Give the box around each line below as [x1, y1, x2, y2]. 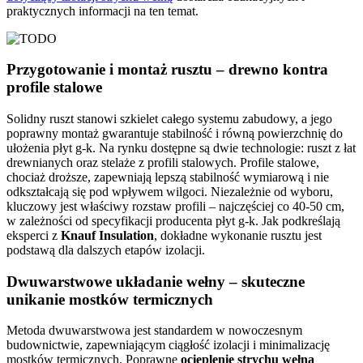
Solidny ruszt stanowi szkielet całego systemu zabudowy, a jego [6, 112, 332, 126]
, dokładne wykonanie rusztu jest [154, 228, 322, 243]
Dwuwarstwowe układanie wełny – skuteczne [6, 272, 305, 290]
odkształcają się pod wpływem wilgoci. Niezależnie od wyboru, [6, 185, 333, 199]
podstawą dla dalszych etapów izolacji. [6, 243, 205, 258]
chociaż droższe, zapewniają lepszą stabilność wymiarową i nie [6, 170, 329, 185]
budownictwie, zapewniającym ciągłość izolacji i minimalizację [6, 338, 330, 352]
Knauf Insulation [61, 228, 154, 243]
